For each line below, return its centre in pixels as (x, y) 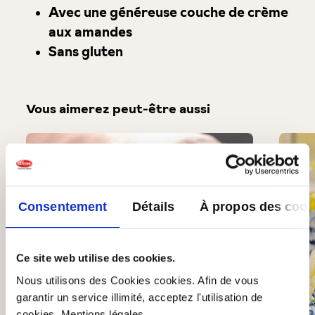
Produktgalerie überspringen (111, 140)
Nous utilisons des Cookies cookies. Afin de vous (137, 280)
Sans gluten (85, 51)
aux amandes (90, 32)
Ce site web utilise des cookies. (96, 258)
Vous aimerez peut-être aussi (118, 109)
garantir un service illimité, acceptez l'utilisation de (140, 297)
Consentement (63, 207)
